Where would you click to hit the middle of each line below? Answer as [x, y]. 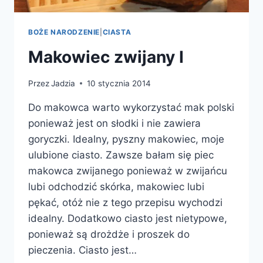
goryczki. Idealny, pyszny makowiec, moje [126, 139]
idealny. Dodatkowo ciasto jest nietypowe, [128, 218]
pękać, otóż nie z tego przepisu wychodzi [125, 202]
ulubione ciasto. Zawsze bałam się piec [121, 155]
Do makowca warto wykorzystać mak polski [131, 107]
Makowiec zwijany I [106, 57]
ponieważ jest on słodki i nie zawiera [114, 123]
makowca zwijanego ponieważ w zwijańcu [128, 171]
